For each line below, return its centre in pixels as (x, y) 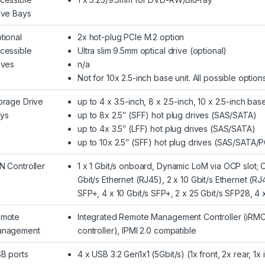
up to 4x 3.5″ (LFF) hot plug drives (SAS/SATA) (167, 129)
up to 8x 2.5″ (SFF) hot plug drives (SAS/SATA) (167, 115)
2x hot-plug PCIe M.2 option (131, 37)
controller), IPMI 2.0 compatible (137, 231)
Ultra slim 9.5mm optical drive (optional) (152, 51)
